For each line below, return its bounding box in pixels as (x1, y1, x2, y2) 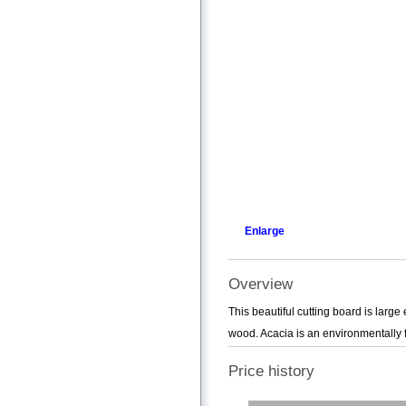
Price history (228, 362, 314, 381)
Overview (228, 275, 293, 293)
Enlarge (245, 224, 285, 237)
